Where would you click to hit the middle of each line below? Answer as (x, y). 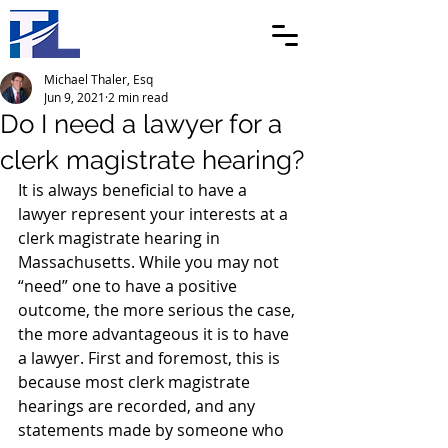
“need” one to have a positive (129, 286)
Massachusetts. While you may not (150, 262)
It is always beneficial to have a (134, 190)
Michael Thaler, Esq (98, 79)
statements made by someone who (153, 430)
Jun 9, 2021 (74, 97)
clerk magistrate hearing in (121, 238)
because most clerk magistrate (136, 382)
